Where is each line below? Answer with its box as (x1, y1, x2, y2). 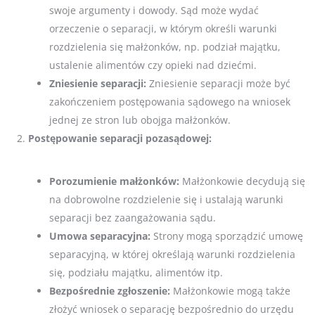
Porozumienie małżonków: (49, 174, 179, 188)
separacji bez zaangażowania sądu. (49, 211, 216, 225)
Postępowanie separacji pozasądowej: (28, 131, 212, 146)
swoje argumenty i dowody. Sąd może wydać (49, 4, 259, 18)
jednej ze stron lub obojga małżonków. (49, 113, 231, 127)
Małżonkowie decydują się (179, 174, 305, 188)
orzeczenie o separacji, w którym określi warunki (49, 22, 277, 36)
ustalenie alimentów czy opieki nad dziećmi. (49, 58, 257, 72)
